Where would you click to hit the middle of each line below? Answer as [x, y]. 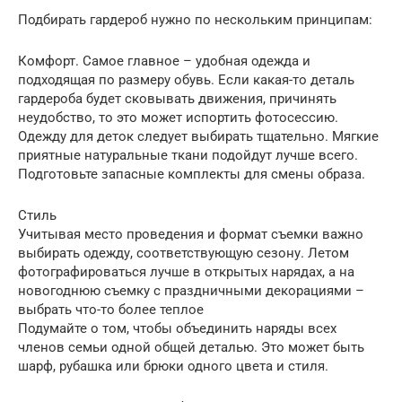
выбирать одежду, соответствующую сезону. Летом [184, 253]
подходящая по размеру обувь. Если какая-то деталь [186, 79]
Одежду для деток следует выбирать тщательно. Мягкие [198, 136]
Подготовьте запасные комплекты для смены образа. [192, 174]
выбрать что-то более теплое [111, 309]
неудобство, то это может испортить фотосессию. [178, 117]
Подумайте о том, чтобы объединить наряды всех [177, 328]
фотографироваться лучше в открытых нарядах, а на [186, 271]
